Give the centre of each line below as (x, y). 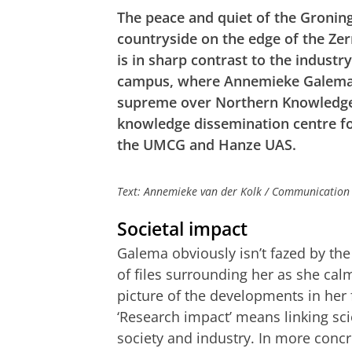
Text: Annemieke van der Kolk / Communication (233, 191)
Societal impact (182, 229)
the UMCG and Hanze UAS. (207, 145)
